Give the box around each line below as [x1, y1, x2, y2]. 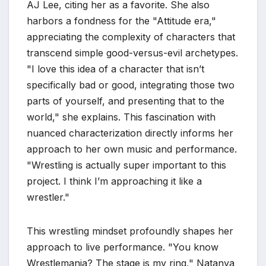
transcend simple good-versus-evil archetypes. [27, 47, 238, 59]
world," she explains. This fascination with [27, 111, 216, 123]
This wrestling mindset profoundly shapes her [27, 225, 233, 237]
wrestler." [27, 191, 69, 203]
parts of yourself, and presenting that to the [27, 95, 224, 107]
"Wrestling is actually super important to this [27, 159, 226, 171]
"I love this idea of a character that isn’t [27, 63, 204, 75]
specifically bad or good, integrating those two [27, 79, 235, 91]
